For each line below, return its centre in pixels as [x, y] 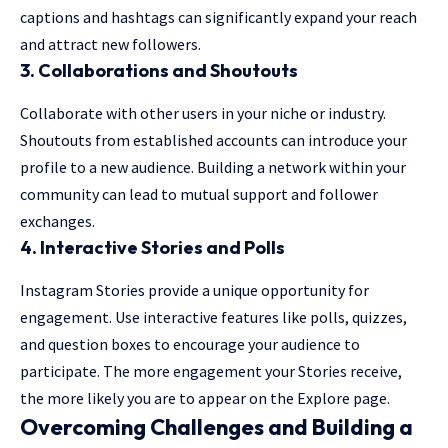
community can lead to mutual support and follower [199, 194]
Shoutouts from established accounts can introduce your [213, 140]
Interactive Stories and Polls [162, 248]
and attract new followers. [110, 44]
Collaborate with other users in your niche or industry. [203, 113]
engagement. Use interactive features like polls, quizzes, [213, 317]
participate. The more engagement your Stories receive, [211, 371]
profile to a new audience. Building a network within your [213, 167]
